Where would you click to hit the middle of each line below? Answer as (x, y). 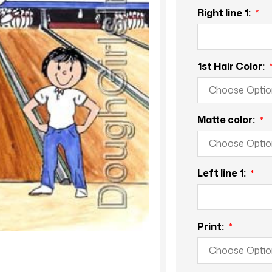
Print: (211, 226)
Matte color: (227, 119)
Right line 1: (225, 12)
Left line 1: (222, 173)
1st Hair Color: (232, 66)
